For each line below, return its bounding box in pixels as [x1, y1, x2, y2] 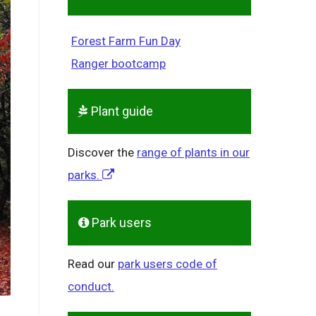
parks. [68, 168, 102, 183]
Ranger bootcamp [71, 56, 166, 71]
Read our [68, 257, 118, 272]
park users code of [118, 257, 217, 272]
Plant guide [88, 104, 153, 119]
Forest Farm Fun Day [71, 34, 181, 49]
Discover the [68, 145, 137, 160]
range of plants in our [137, 145, 250, 160]
